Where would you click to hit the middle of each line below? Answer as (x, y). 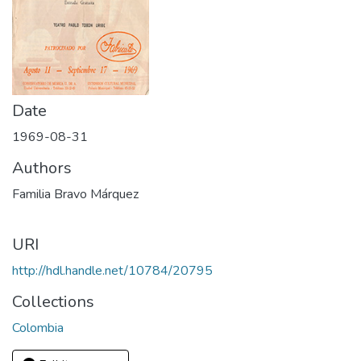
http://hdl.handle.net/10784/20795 (112, 271)
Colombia (38, 328)
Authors (42, 168)
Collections (53, 302)
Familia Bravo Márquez (75, 194)
